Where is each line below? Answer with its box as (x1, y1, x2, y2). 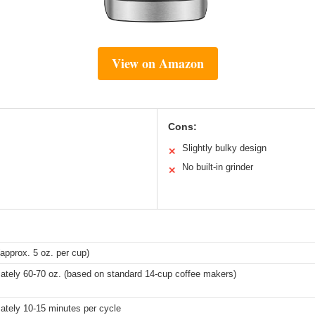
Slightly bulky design (182, 143, 266, 154)
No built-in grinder (182, 162, 253, 173)
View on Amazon (111, 54, 204, 73)
